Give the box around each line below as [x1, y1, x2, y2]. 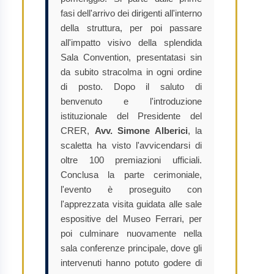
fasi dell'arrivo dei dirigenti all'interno [61, 8, 202, 18]
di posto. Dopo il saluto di [61, 81, 202, 92]
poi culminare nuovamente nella [61, 228, 202, 239]
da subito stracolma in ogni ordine [61, 67, 202, 77]
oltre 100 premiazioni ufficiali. [61, 155, 202, 165]
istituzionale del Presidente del [61, 111, 202, 121]
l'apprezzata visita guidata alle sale [61, 199, 202, 209]
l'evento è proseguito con [61, 184, 202, 194]
